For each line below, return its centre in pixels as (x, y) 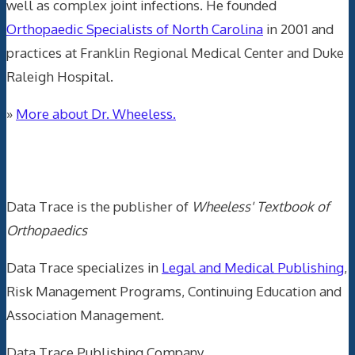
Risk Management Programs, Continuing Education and (174, 291)
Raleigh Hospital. (60, 77)
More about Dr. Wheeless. (96, 114)
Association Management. (85, 315)
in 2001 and (298, 29)
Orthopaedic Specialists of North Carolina (135, 29)
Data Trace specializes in (84, 267)
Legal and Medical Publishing (253, 267)
